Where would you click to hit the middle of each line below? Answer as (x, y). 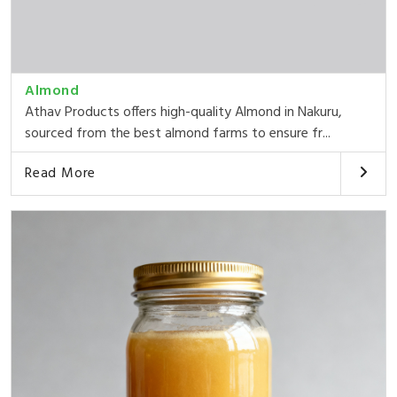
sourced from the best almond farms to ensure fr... (178, 133)
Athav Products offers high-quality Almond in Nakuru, (183, 112)
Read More (61, 173)
